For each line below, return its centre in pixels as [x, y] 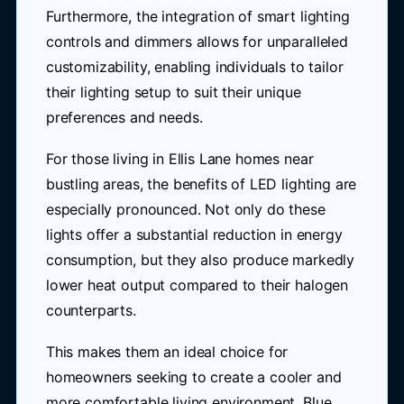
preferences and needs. [124, 117]
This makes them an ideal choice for [167, 352]
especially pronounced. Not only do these [185, 209]
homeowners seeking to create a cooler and [193, 377]
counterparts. [91, 310]
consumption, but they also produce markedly [200, 260]
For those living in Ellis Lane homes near [179, 159]
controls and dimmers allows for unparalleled [197, 41]
